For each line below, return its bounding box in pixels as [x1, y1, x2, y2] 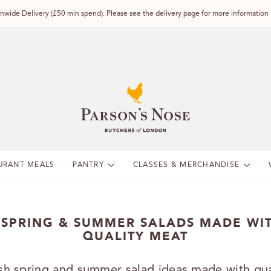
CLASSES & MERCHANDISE [132, 162, 240, 169]
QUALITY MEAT [83, 228, 188, 245]
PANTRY [73, 162, 104, 169]
